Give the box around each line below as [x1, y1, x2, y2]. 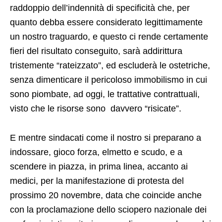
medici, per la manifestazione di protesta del [10, 175, 184, 186]
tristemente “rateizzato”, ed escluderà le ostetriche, [10, 60, 210, 70]
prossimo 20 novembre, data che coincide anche [10, 190, 202, 200]
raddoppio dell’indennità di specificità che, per [10, 2, 190, 13]
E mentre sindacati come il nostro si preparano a [10, 132, 201, 143]
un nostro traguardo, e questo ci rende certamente [10, 31, 208, 42]
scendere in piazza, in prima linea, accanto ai [10, 161, 188, 171]
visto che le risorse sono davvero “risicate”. [10, 103, 181, 113]
